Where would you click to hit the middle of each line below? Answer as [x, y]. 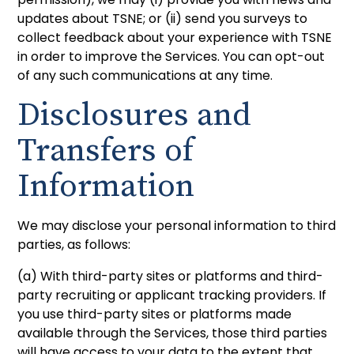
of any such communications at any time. [145, 75]
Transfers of [106, 151]
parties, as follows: [74, 244]
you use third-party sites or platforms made [155, 314]
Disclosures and [135, 115]
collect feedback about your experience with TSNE [175, 37]
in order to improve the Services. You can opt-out [171, 56]
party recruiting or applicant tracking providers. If [172, 295]
